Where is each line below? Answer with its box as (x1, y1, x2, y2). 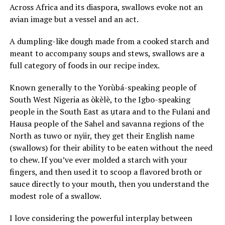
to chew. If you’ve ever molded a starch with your (9, 154, 187, 165)
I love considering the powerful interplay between (9, 212, 192, 223)
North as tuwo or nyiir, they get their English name (9, 130, 194, 141)
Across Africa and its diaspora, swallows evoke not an (9, 2, 203, 13)
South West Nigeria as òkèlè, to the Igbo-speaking (9, 94, 190, 105)
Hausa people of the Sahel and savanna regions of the (9, 118, 204, 129)
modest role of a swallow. (9, 190, 101, 201)
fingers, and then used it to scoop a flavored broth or (9, 166, 202, 177)
